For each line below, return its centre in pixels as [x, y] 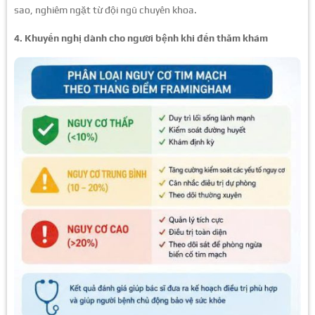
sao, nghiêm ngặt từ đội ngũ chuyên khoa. [105, 9]
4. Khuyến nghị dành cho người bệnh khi [104, 38]
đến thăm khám [232, 38]
